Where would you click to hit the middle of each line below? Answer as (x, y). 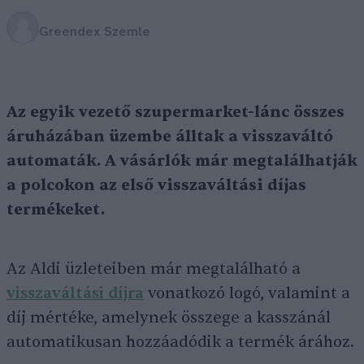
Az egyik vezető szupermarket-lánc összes (175, 112)
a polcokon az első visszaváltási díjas (156, 185)
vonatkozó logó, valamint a (247, 293)
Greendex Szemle (95, 32)
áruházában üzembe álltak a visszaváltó (170, 136)
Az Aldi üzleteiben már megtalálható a (154, 269)
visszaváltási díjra (75, 293)
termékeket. (56, 210)
